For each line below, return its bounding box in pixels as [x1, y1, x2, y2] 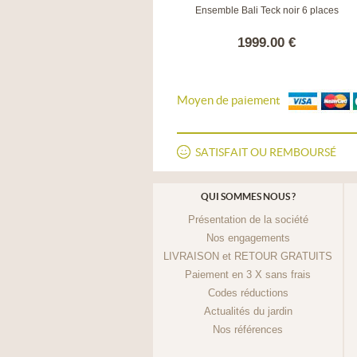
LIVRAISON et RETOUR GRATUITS [163, 250, 332, 263]
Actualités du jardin [203, 305, 292, 318]
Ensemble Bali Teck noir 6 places [194, 5, 339, 17]
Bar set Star [62, 5, 112, 17]
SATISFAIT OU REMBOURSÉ [195, 146, 336, 159]
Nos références [213, 324, 283, 336]
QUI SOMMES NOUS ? [200, 191, 296, 202]
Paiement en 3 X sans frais [185, 269, 311, 281]
